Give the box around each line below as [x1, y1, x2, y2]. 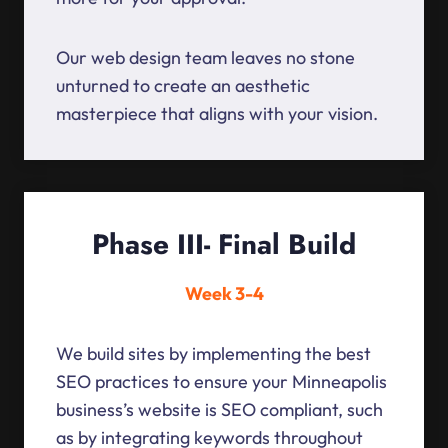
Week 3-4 [184, 282, 264, 306]
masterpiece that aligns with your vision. [56, 102, 378, 126]
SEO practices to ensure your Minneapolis [56, 370, 387, 394]
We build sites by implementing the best [56, 342, 371, 366]
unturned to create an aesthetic [56, 74, 310, 98]
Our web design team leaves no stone [56, 46, 355, 70]
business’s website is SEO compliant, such [56, 398, 383, 422]
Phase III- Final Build [92, 224, 356, 266]
